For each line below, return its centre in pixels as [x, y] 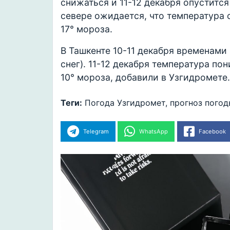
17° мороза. [87, 29]
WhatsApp [154, 132]
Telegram [96, 132]
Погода [100, 103]
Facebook [212, 132]
